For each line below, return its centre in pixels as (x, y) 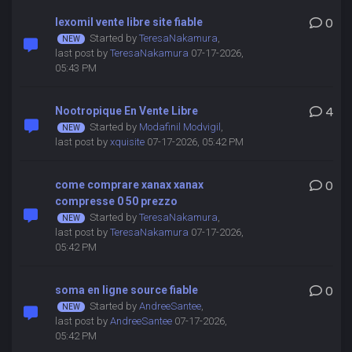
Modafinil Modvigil (180, 127)
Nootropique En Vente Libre (126, 111)
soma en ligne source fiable (126, 290)
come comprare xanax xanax (129, 185)
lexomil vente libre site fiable (128, 22)
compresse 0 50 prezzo (116, 201)
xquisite (127, 142)
